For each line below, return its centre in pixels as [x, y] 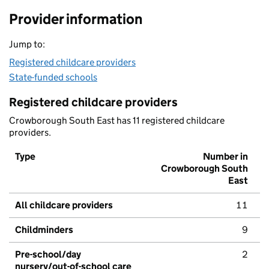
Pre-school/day [48, 255]
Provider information [76, 19]
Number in [225, 157]
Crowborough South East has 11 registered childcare [117, 121]
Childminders [44, 230]
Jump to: [27, 44]
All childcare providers [64, 205]
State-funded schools [53, 77]
